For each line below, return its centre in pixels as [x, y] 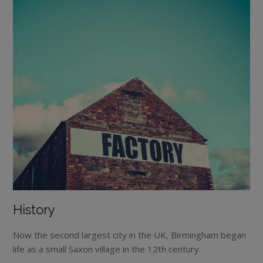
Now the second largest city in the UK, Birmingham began [130, 235]
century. [184, 249]
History [34, 209]
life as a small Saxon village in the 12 [86, 249]
